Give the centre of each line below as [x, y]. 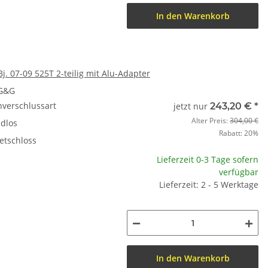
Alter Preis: [211, 121]
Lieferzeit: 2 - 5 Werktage [209, 185]
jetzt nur [192, 106]
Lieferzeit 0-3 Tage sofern [208, 159]
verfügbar [239, 172]
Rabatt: [232, 133]
